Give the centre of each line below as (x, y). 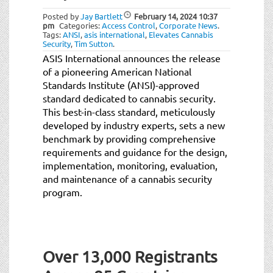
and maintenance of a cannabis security (127, 178)
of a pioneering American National (117, 71)
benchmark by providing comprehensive (129, 138)
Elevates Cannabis (181, 34)
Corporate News (188, 25)
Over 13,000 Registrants (130, 257)
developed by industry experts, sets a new (134, 125)
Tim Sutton (94, 43)
